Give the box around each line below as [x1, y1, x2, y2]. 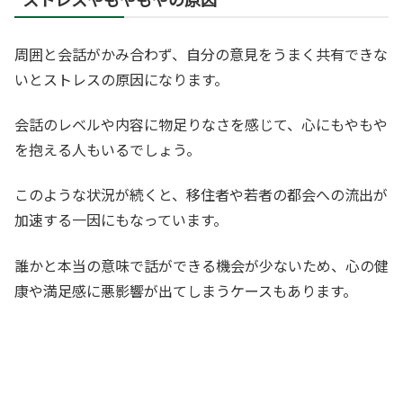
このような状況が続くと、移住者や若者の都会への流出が [14, 184, 388, 206]
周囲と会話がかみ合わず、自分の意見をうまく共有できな [14, 42, 388, 65]
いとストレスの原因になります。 [14, 67, 228, 90]
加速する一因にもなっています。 [14, 209, 228, 231]
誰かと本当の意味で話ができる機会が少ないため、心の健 [14, 254, 389, 276]
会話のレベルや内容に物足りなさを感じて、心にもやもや [14, 112, 388, 135]
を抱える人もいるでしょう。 [14, 138, 201, 160]
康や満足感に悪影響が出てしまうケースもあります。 [14, 279, 357, 301]
